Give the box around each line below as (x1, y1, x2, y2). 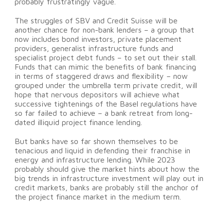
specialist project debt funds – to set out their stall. (15, 53, 197, 62)
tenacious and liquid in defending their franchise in (15, 146, 190, 155)
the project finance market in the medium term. (15, 192, 183, 201)
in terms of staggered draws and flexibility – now (15, 72, 188, 81)
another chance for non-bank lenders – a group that (15, 25, 194, 35)
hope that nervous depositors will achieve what (15, 90, 180, 99)
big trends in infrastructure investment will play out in (15, 174, 203, 183)
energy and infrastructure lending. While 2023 (15, 155, 175, 164)
